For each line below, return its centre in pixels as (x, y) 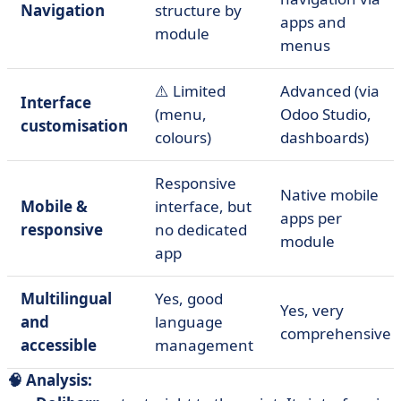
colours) (183, 137)
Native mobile (329, 195)
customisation (74, 126)
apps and (313, 22)
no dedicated (201, 230)
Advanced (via (330, 91)
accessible (59, 345)
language (189, 322)
